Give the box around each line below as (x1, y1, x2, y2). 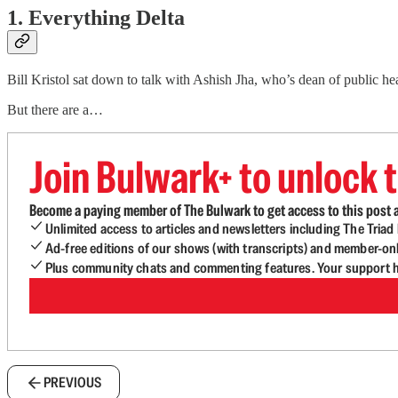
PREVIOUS (44, 373, 101, 393)
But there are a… (7, 102, 103, 118)
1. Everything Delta (7, 6, 185, 30)
